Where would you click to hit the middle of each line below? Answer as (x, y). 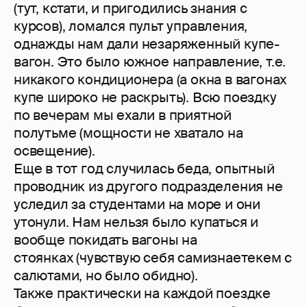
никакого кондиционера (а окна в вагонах (150, 80)
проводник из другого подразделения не (148, 187)
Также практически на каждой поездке (142, 294)
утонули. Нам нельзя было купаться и (136, 222)
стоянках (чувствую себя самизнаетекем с (153, 258)
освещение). (56, 151)
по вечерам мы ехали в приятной (123, 115)
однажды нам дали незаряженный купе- (147, 44)
